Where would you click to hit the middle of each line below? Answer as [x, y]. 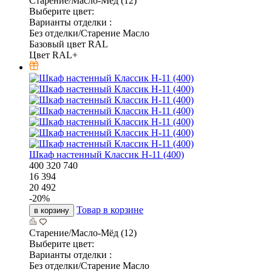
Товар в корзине [110, 209]
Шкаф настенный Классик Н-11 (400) [107, 154]
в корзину [52, 210]
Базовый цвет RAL [69, 44]
